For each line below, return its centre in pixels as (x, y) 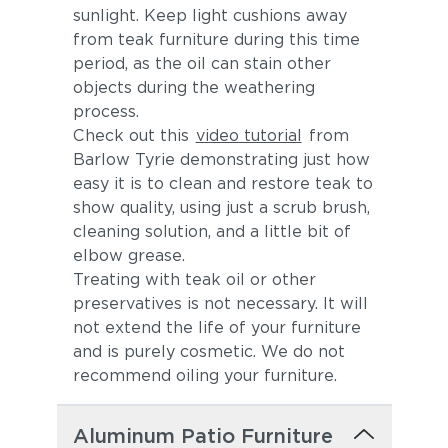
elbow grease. (128, 255)
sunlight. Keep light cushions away (209, 15)
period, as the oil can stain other (201, 63)
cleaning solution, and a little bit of (211, 231)
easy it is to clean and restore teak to (222, 183)
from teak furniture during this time (216, 39)
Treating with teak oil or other (194, 279)
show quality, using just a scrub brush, (221, 207)
